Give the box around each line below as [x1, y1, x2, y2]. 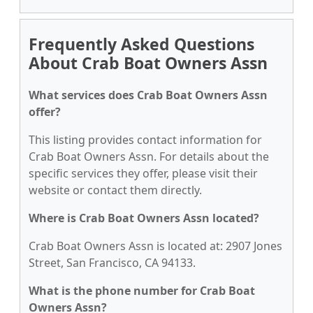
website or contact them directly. [29, 182, 202, 198]
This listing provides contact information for [29, 132, 262, 147]
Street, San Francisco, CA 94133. [29, 255, 196, 270]
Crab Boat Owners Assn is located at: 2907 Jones [29, 238, 282, 254]
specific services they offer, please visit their [29, 166, 258, 181]
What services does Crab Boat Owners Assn [29, 87, 268, 103]
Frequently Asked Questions [29, 33, 254, 55]
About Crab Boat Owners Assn [29, 52, 268, 74]
